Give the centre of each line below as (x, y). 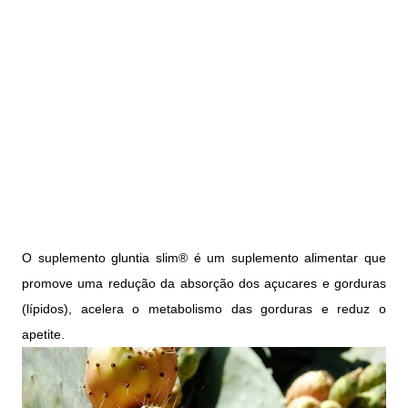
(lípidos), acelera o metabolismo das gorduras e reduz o (204, 308)
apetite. (43, 334)
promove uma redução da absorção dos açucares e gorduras (204, 283)
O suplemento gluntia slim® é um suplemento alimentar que (204, 257)
